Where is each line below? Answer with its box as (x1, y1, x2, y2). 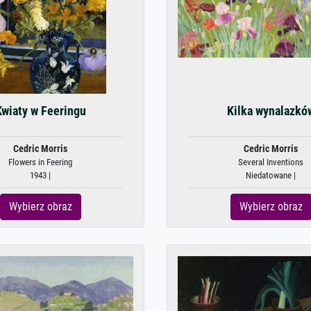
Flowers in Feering (8, 157, 72, 167)
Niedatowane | (246, 170, 296, 180)
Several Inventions (238, 157, 303, 167)
